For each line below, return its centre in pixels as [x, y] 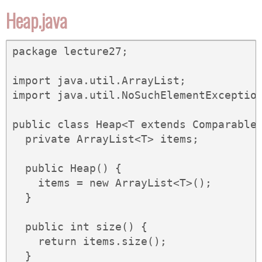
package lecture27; [70, 51]
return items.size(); [89, 242]
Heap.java [37, 20]
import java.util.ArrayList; [99, 81]
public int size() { [80, 227]
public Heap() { [67, 168]
